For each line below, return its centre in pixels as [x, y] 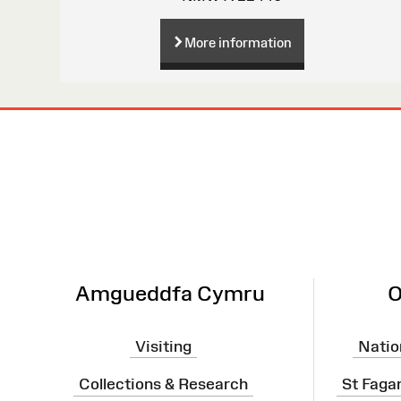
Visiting [163, 346]
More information [238, 42]
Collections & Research [163, 384]
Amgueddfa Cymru [170, 293]
